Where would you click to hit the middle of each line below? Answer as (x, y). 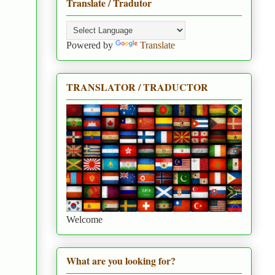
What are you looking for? (121, 261)
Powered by (91, 45)
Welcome (84, 219)
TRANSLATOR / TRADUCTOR (137, 87)
